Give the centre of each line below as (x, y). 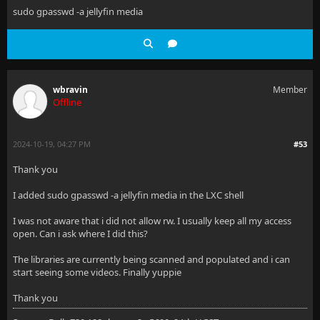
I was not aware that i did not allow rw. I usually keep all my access (152, 221)
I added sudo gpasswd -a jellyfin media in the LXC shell (128, 195)
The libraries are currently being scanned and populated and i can (151, 259)
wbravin (70, 90)
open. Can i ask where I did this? (80, 234)
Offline (67, 102)
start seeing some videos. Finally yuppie (97, 272)
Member (290, 90)
